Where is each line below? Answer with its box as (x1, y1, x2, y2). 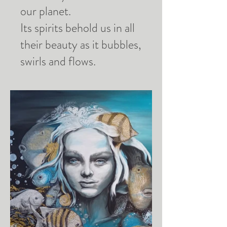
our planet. (20, 3, 71, 20)
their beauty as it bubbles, (20, 36, 141, 53)
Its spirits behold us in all (20, 19, 135, 36)
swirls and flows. (20, 53, 96, 70)
